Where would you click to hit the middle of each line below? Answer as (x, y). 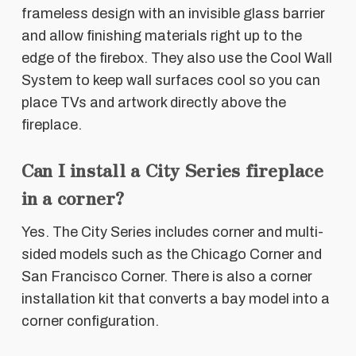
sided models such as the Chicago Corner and (171, 254)
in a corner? (73, 197)
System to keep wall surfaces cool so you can (170, 80)
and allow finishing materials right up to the (161, 35)
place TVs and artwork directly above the (153, 102)
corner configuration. (90, 321)
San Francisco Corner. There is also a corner (166, 276)
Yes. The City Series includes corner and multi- (172, 232)
